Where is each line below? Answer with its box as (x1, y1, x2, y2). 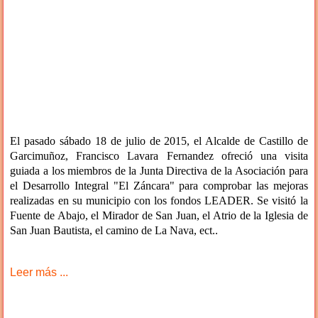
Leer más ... (10, 265, 69, 278)
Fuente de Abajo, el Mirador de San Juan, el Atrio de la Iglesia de (10, 209, 308, 221)
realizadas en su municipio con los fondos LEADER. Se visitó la (10, 194, 308, 207)
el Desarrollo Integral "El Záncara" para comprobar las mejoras (10, 179, 308, 192)
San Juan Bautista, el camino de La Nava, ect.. (10, 224, 219, 236)
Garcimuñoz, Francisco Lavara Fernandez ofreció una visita (10, 149, 308, 162)
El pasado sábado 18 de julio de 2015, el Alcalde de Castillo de (10, 134, 308, 147)
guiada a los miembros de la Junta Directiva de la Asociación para (10, 164, 308, 177)
